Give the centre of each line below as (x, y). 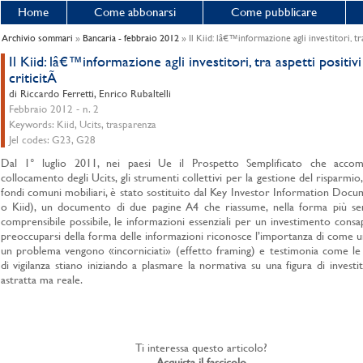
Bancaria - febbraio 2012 (130, 38)
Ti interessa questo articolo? (201, 348)
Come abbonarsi (135, 12)
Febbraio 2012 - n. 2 (53, 109)
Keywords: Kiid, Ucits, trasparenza (82, 124)
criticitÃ (34, 77)
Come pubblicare (274, 12)
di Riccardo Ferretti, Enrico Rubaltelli (90, 94)
